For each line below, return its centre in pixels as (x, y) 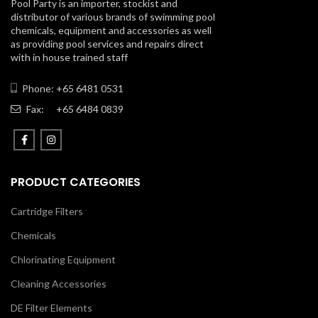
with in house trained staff (69, 57)
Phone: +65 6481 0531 (72, 88)
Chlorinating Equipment (63, 259)
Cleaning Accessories (59, 284)
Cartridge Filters (47, 211)
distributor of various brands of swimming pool (113, 17)
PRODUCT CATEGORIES (76, 182)
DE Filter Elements (51, 308)
